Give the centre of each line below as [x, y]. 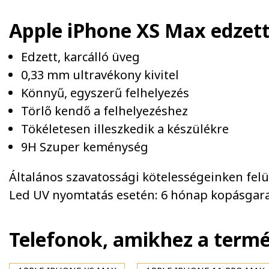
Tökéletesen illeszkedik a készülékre [125, 129]
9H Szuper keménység [85, 147]
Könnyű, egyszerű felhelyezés [105, 93]
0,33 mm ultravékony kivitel [100, 75]
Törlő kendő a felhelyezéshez [104, 111]
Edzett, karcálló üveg [80, 57]
